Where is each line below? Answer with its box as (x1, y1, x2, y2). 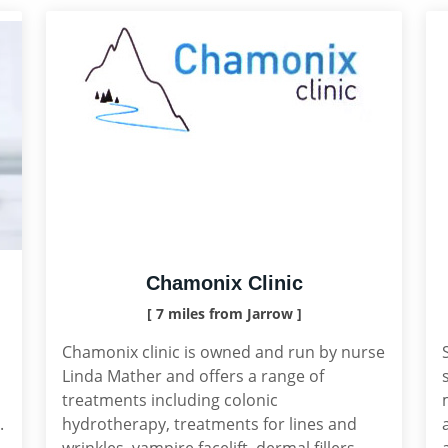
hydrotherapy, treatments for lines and (62, 413, 357, 435)
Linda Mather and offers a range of (62, 365, 324, 387)
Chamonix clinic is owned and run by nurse (62, 341, 385, 363)
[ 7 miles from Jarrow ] (146, 304, 302, 323)
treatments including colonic (62, 389, 278, 411)
